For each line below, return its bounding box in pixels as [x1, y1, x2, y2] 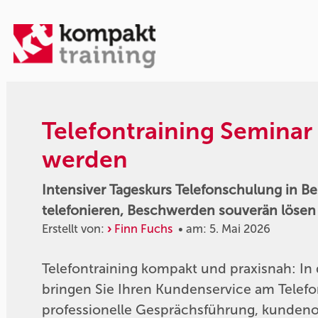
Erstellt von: [42, 221, 108, 236]
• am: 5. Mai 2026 [172, 221, 271, 236]
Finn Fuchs [114, 221, 173, 236]
